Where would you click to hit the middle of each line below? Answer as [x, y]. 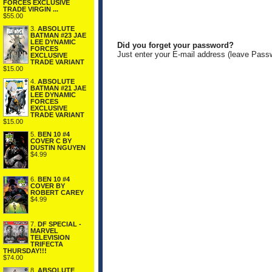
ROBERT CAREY [57, 193]
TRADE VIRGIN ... [31, 9]
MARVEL [44, 231]
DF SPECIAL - [59, 224]
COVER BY [48, 186]
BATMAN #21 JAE [58, 88]
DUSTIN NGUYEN [58, 147]
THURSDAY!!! [25, 251]
